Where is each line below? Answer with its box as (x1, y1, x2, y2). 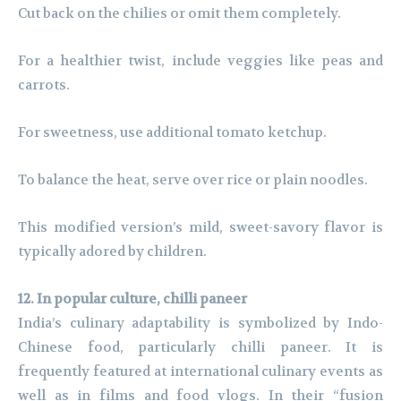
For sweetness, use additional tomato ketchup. (18, 124, 327, 142)
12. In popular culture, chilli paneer (18, 290, 247, 309)
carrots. (18, 76, 70, 95)
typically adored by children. (18, 243, 207, 261)
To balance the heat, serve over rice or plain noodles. (18, 171, 368, 190)
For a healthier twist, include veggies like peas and (18, 52, 383, 71)
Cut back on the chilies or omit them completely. (18, 4, 341, 23)
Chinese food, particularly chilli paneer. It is (18, 338, 383, 357)
